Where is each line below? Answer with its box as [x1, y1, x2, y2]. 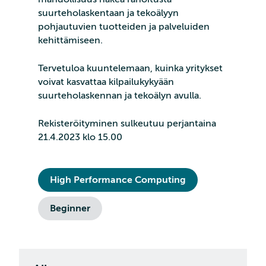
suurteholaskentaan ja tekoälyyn [38, 8, 179, 19]
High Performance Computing [50, 175, 186, 186]
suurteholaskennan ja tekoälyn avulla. [38, 90, 201, 102]
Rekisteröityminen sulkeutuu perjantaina [38, 118, 216, 129]
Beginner [50, 203, 90, 214]
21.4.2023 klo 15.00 [38, 132, 122, 143]
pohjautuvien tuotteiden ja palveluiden [38, 21, 210, 33]
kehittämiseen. [38, 35, 103, 46]
